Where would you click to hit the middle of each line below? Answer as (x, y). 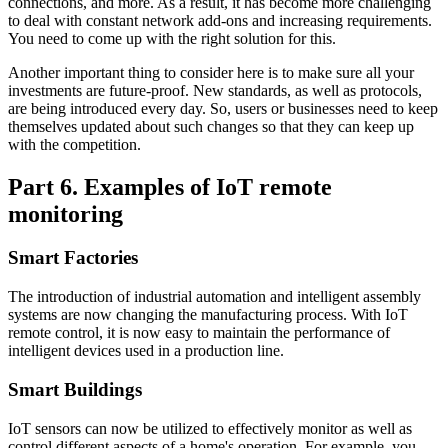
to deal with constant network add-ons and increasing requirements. (220, 20)
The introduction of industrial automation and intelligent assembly (214, 297)
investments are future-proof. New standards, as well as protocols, (215, 90)
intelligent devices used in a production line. (146, 351)
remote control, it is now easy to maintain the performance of (199, 333)
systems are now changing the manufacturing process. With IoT (208, 315)
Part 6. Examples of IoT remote (170, 186)
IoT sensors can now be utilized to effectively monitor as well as (210, 428)
